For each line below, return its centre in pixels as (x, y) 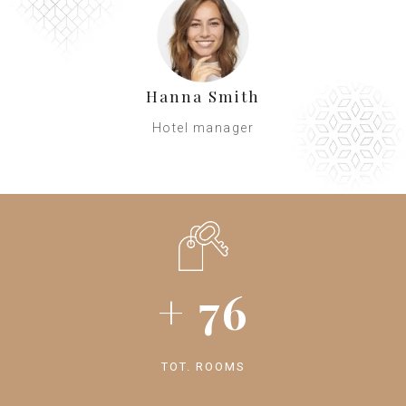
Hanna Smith (203, 96)
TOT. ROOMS (203, 367)
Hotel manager (203, 128)
